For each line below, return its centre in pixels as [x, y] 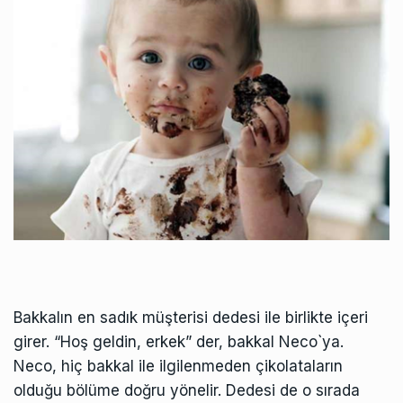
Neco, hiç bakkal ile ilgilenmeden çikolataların [178, 366]
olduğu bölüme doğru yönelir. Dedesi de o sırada [187, 390]
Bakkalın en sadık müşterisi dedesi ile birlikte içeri [191, 317]
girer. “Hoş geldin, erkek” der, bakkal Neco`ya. [179, 341]
